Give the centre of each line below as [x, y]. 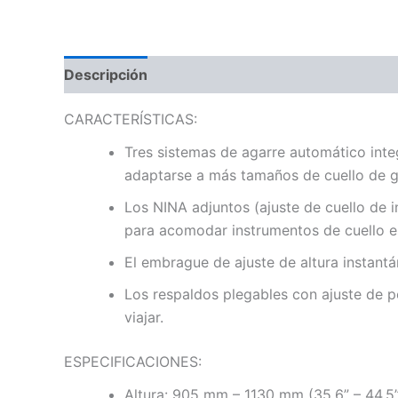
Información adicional [240, 75]
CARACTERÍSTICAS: [131, 119]
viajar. [144, 318]
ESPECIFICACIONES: [133, 362]
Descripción [106, 75]
